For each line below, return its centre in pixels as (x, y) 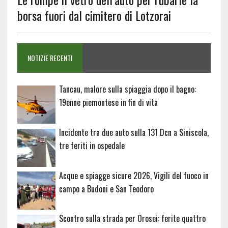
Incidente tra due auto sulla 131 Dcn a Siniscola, (134, 132)
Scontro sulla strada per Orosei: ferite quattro (132, 219)
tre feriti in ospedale (92, 145)
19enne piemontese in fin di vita (108, 103)
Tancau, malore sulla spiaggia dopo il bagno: (127, 89)
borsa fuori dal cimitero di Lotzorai (94, 16)
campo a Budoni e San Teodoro (106, 189)
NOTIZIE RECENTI (50, 58)
